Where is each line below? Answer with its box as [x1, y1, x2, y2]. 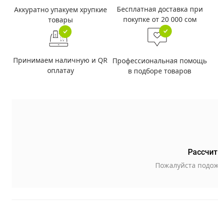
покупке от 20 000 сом [123, 15, 197, 24]
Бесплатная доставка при [116, 4, 203, 14]
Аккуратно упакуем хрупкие [14, 4, 107, 14]
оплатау [47, 66, 74, 75]
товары [48, 15, 73, 24]
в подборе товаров [128, 66, 191, 75]
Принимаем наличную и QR [13, 55, 108, 65]
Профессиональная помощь [112, 56, 207, 65]
